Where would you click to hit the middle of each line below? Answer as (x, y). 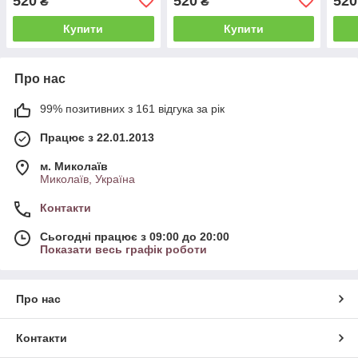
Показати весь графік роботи (123, 249)
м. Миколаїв (74, 166)
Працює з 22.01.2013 (97, 137)
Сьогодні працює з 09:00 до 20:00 (135, 236)
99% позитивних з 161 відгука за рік (132, 108)
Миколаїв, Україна (88, 179)
